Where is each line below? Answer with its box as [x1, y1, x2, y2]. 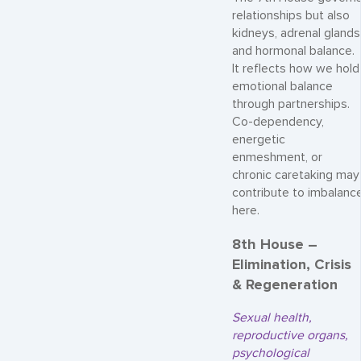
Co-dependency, [232, 114, 324, 130]
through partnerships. [232, 96, 350, 112]
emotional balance [232, 78, 333, 94]
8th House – [232, 234, 317, 253]
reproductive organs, [232, 327, 348, 343]
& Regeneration [232, 275, 338, 293]
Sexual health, [232, 309, 312, 326]
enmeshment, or [232, 149, 322, 165]
